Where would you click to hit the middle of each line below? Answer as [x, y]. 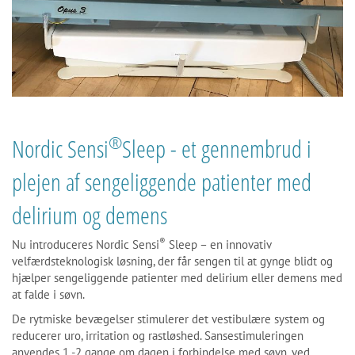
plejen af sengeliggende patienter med [162, 181]
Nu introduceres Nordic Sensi [86, 244]
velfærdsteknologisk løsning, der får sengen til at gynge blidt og [172, 261]
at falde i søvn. [48, 294]
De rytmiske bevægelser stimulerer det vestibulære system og [168, 319]
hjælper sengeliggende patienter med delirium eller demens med [177, 277]
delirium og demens [90, 215]
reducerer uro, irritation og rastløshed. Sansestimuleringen [158, 335]
